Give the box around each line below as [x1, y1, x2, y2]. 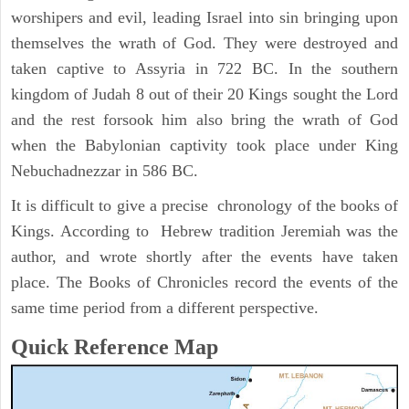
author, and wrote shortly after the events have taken [11, 247, 398, 267]
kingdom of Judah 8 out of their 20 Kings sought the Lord [11, 85, 398, 104]
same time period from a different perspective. [11, 299, 319, 318]
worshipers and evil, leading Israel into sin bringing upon [11, 8, 398, 27]
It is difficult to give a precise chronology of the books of [11, 196, 398, 215]
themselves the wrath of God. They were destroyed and [11, 34, 398, 53]
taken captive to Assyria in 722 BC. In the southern [11, 59, 398, 79]
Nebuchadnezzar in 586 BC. [11, 162, 198, 181]
